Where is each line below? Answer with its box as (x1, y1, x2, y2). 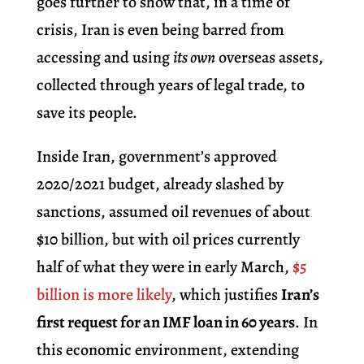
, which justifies (171, 284, 281, 306)
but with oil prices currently (111, 228, 300, 251)
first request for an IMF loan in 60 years (36, 311, 295, 334)
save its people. (36, 102, 137, 124)
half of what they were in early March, (36, 256, 292, 279)
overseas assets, (214, 46, 323, 69)
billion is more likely (36, 284, 171, 306)
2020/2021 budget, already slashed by (36, 173, 284, 196)
